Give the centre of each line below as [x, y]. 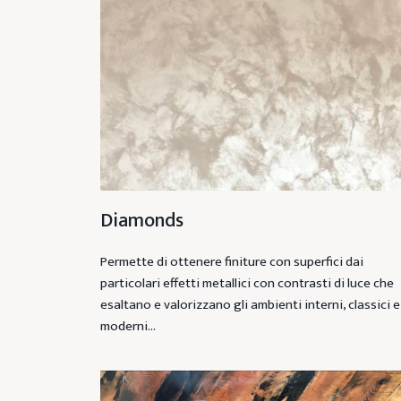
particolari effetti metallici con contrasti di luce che [247, 284]
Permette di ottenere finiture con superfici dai [232, 262]
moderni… [128, 327]
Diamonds [142, 221]
